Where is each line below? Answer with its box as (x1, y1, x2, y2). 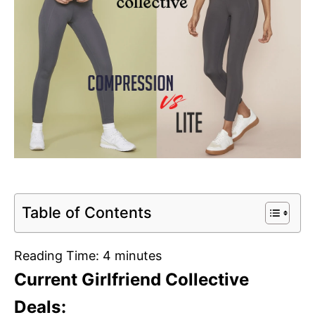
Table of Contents (22, 202, 152, 221)
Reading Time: (14, 248, 103, 264)
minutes (115, 248, 162, 264)
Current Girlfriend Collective (14, 269, 249, 290)
